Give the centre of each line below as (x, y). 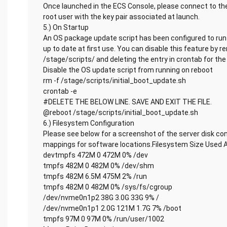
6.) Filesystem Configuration (89, 123)
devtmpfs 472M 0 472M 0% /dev (96, 155)
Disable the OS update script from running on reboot (128, 70)
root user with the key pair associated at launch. (121, 17)
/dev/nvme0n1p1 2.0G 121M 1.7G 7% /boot (112, 208)
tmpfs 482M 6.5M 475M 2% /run (95, 176)
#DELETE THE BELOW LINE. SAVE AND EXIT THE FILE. (127, 102)
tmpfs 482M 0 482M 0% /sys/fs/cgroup (108, 187)
